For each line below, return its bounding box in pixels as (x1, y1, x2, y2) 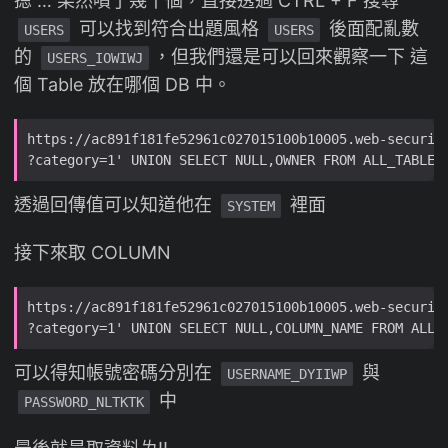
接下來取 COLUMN (14, 242, 171, 264)
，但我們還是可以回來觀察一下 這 (153, 46, 428, 68)
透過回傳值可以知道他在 (14, 194, 217, 216)
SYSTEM (227, 198, 275, 215)
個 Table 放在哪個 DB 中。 (14, 74, 231, 96)
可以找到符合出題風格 (74, 18, 264, 40)
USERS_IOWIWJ (47, 50, 143, 67)
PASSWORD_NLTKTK (24, 394, 144, 411)
